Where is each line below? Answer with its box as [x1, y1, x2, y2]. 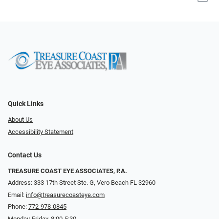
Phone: [8, 203, 28, 211]
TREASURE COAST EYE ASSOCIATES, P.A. [8, 167, 127, 175]
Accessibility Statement [8, 128, 73, 135]
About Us [8, 116, 33, 124]
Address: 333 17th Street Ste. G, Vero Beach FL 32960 [8, 179, 155, 187]
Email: [8, 191, 26, 198]
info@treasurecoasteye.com [26, 191, 105, 198]
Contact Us [8, 151, 42, 159]
